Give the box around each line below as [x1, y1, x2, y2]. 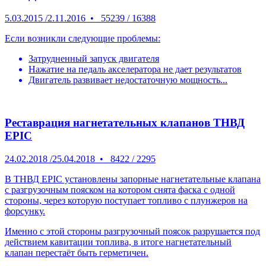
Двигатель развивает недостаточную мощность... [28, 74, 227, 85]
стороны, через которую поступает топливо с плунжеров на [5, 195, 248, 206]
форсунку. [5, 206, 45, 217]
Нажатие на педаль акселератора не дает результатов [28, 64, 242, 74]
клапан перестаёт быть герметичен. [5, 248, 148, 258]
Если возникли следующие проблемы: [5, 33, 160, 43]
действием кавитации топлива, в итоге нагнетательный [5, 237, 232, 248]
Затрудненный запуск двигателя [28, 53, 159, 64]
